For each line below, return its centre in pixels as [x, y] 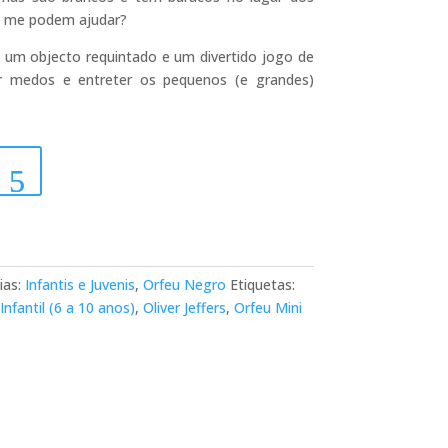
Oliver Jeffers [184, 307]
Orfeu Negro [184, 284]
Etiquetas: [262, 284]
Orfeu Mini [267, 307]
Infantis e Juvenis [79, 284]
